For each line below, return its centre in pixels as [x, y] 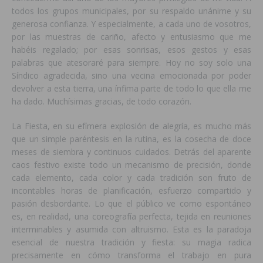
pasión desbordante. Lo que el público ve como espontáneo [131, 204]
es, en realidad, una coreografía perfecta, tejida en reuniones [131, 217]
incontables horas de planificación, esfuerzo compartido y [131, 191]
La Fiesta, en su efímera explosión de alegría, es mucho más [131, 126]
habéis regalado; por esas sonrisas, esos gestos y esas [131, 50]
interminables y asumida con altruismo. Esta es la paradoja [131, 230]
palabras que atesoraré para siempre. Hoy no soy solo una [131, 63]
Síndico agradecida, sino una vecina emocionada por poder [131, 76]
